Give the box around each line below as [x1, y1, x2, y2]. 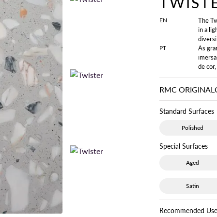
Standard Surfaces [159, 108, 214, 115]
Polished [182, 124, 204, 131]
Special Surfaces [159, 142, 208, 150]
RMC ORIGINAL [159, 85, 215, 94]
